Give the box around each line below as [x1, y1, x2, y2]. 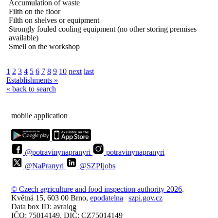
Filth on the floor [9, 7, 60, 16]
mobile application [11, 111, 68, 120]
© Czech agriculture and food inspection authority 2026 [11, 185, 182, 194]
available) [9, 33, 38, 42]
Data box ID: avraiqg [11, 202, 76, 211]
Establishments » [6, 75, 58, 84]
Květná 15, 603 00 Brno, [11, 194, 90, 202]
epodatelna [90, 194, 123, 202]
